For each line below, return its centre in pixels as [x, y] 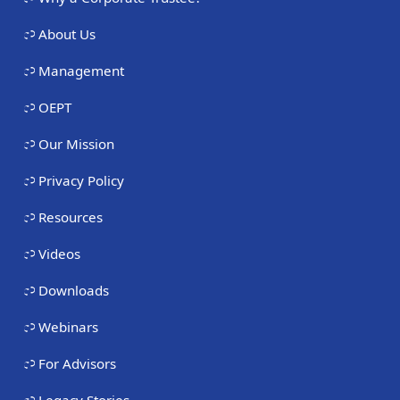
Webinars [68, 326]
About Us [67, 33]
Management [81, 70]
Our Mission [76, 143]
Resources [71, 217]
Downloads [74, 290]
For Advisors [77, 363]
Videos [59, 253]
